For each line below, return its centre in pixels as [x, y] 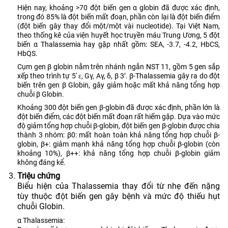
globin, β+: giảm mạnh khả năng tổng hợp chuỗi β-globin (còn [119, 144]
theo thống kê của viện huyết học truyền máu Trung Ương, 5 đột [119, 35]
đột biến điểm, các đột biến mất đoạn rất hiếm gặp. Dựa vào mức [119, 116]
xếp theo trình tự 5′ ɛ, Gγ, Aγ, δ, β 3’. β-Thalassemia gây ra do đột [119, 76]
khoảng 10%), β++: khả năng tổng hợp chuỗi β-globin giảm [119, 153]
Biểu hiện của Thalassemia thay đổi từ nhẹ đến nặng [119, 186]
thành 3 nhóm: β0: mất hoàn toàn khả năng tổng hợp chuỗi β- [119, 135]
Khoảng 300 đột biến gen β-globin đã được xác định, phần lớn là [119, 107]
